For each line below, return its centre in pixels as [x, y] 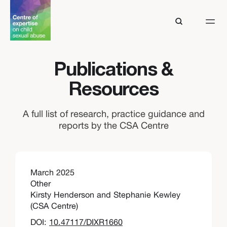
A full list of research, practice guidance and [113, 114]
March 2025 [52, 172]
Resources [113, 90]
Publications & [113, 70]
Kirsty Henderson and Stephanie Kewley [105, 195]
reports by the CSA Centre [113, 125]
